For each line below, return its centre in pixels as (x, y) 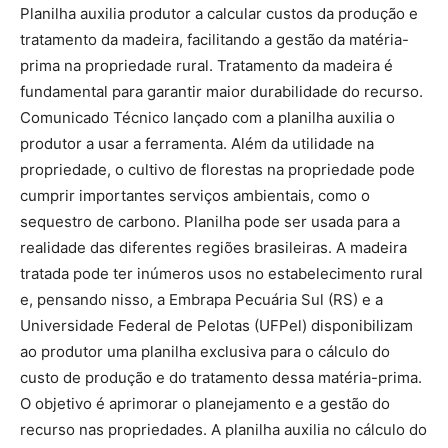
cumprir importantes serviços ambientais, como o (195, 195)
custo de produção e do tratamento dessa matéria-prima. (221, 377)
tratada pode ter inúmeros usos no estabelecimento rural (221, 273)
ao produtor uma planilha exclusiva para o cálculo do (205, 351)
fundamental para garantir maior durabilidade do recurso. (221, 91)
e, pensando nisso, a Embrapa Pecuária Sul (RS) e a (201, 299)
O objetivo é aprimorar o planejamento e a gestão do (205, 403)
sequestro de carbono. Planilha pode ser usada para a (210, 221)
